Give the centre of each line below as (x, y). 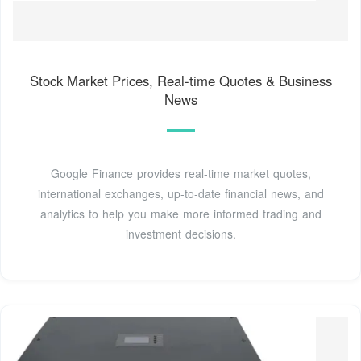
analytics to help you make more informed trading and (180, 213)
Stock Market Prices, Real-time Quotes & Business (180, 80)
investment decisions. (180, 233)
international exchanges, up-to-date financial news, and (180, 193)
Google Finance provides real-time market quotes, (180, 173)
